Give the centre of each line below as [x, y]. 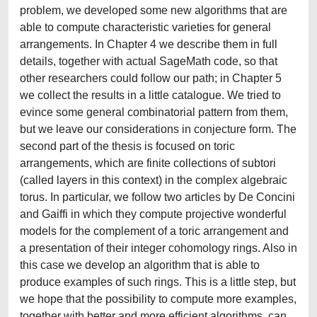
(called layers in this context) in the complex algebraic [154, 180]
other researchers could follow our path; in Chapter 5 [151, 78]
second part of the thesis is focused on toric [127, 146]
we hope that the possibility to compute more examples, [158, 299]
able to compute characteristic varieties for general [145, 27]
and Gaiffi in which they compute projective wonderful [153, 214]
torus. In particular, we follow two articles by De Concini [157, 197]
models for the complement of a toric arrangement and [154, 231]
